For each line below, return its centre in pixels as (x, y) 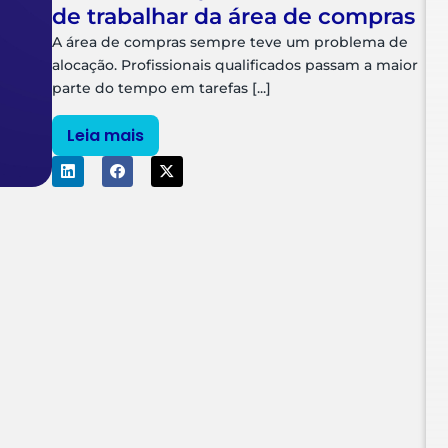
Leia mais (106, 135)
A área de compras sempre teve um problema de (230, 42)
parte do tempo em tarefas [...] (162, 88)
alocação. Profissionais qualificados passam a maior (235, 65)
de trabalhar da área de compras (234, 17)
